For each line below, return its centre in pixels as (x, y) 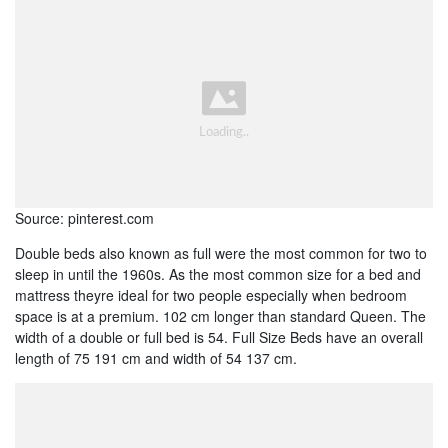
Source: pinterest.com (84, 218)
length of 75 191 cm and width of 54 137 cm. (156, 358)
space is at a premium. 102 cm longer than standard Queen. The (220, 316)
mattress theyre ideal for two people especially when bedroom (211, 295)
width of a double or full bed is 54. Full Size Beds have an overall (219, 337)
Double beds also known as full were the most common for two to (221, 253)
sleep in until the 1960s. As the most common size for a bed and (218, 274)
